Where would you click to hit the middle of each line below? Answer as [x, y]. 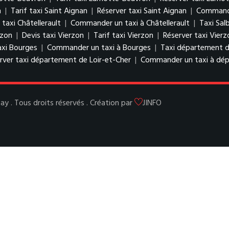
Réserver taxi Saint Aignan [142, 11]
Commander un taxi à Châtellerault [130, 24]
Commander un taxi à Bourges [99, 48]
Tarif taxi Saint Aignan [49, 11]
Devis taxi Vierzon [53, 36]
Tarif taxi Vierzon [123, 36]
